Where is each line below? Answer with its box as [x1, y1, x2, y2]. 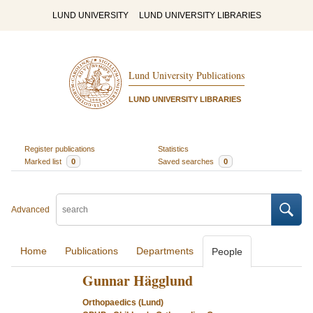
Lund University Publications [128, 68, 245, 82]
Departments [136, 245, 194, 256]
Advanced [11, 205, 50, 214]
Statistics [158, 144, 189, 153]
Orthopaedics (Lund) [82, 298, 163, 307]
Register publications [24, 144, 95, 153]
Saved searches [158, 156, 216, 166]
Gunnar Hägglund [82, 270, 193, 291]
